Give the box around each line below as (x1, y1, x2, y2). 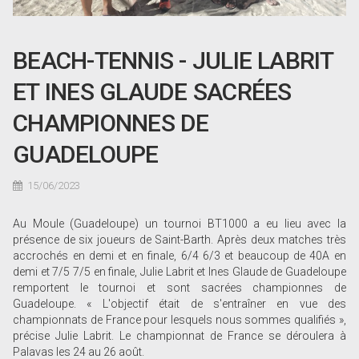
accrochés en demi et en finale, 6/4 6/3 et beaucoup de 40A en (13, 249, 346, 263)
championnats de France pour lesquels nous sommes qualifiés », (13, 313, 346, 327)
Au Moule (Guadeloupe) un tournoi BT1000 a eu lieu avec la (13, 217, 346, 231)
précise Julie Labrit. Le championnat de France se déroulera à (13, 329, 346, 343)
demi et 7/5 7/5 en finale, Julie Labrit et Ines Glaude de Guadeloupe (13, 265, 346, 279)
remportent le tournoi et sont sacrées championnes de (13, 281, 346, 295)
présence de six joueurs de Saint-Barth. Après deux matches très (13, 233, 346, 247)
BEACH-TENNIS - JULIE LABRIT (13, 46, 333, 75)
